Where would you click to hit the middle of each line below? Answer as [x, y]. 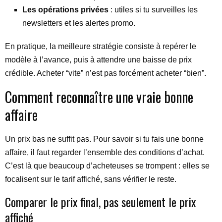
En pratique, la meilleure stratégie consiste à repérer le [101, 46]
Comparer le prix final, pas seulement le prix [100, 202]
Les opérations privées [65, 10]
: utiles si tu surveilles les [153, 10]
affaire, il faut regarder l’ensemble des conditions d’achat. [105, 152]
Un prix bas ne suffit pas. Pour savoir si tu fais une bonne [104, 139]
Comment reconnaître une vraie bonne [99, 97]
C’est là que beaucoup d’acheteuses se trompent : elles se [107, 166]
